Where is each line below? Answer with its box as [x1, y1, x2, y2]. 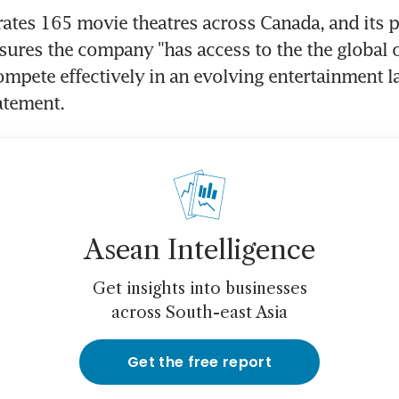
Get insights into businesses [92, 278, 307, 298]
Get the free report [126, 351, 273, 372]
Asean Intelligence [84, 232, 315, 266]
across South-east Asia [111, 302, 288, 322]
